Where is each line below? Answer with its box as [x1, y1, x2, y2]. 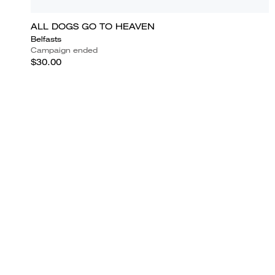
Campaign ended [31, 44, 98, 55]
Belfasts [31, 33, 61, 44]
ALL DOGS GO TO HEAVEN [31, 20, 155, 32]
